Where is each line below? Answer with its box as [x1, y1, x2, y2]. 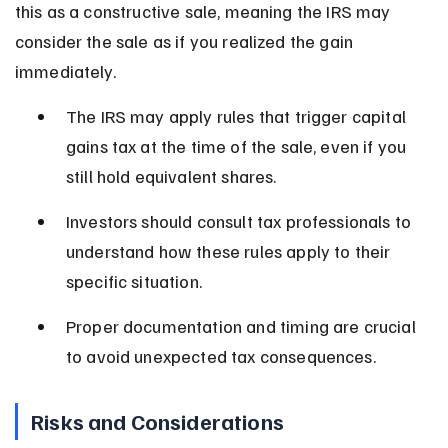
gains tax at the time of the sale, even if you [65, 134, 411, 157]
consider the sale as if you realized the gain [14, 29, 358, 52]
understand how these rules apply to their [65, 239, 395, 262]
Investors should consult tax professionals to [65, 209, 416, 232]
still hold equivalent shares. [65, 164, 277, 187]
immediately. [14, 59, 116, 82]
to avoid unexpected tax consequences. [65, 344, 376, 367]
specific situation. [65, 269, 202, 292]
